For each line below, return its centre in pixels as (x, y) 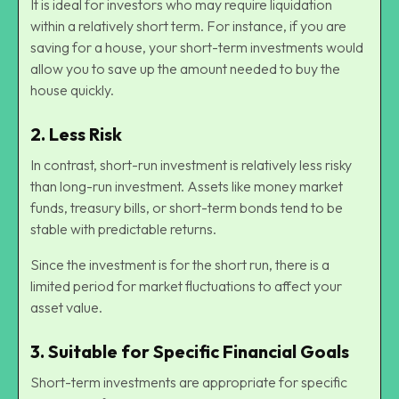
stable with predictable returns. (123, 228)
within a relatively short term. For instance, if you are (188, 25)
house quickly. (72, 90)
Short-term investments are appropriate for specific (189, 382)
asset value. (66, 307)
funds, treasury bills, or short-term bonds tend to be (187, 207)
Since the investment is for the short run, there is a (180, 264)
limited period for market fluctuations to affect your (186, 285)
